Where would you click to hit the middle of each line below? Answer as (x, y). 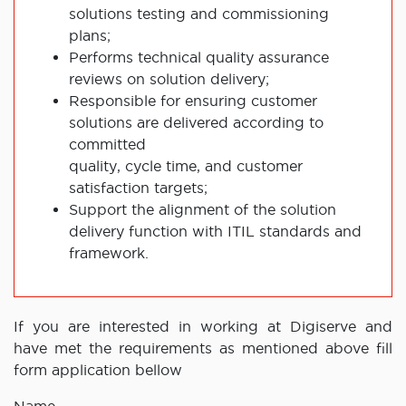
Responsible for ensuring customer (193, 101)
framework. (109, 253)
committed (107, 145)
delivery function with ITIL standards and (215, 232)
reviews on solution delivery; (169, 79)
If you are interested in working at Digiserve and (203, 327)
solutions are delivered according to (196, 123)
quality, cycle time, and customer (186, 166)
